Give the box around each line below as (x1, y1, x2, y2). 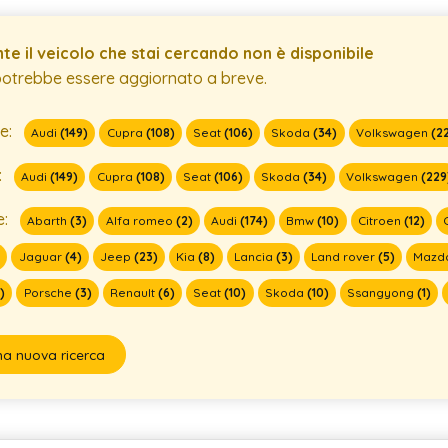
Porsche (23, 284, 75, 300)
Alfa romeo (105, 212, 176, 228)
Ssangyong (347, 284, 418, 300)
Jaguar (18, 248, 65, 264)
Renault (109, 284, 158, 300)
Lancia (233, 248, 276, 264)
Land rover (311, 248, 379, 264)
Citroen (357, 212, 404, 228)
